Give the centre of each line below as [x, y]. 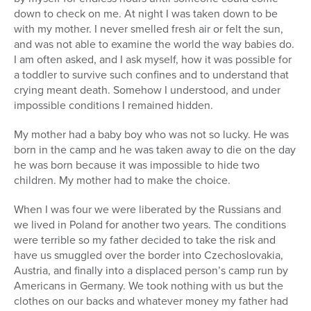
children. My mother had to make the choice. [122, 180]
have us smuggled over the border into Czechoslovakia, [149, 255]
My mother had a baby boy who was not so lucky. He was [151, 135]
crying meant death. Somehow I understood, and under [147, 90]
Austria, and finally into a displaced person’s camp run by [151, 271]
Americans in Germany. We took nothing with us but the [149, 286]
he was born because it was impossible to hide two [137, 165]
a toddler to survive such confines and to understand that [151, 75]
